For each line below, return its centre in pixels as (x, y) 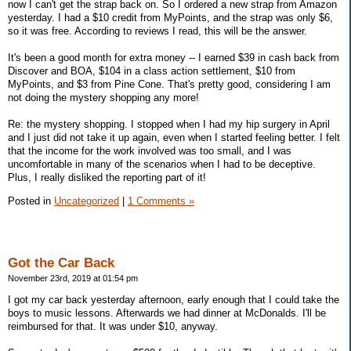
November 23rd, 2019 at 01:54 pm (73, 278)
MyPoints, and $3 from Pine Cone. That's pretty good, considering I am (169, 85)
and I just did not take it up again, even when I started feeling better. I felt (174, 138)
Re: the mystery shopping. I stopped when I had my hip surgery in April (169, 125)
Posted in (31, 201)
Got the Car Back (61, 262)
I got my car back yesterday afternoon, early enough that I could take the (174, 299)
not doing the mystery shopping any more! (103, 98)
